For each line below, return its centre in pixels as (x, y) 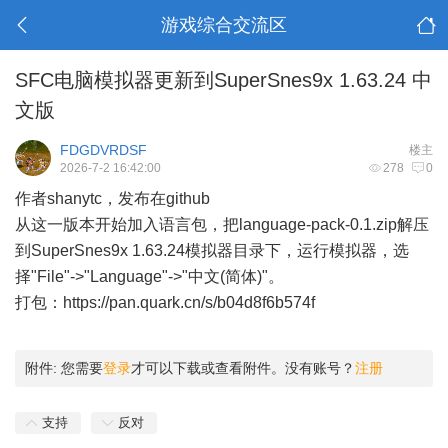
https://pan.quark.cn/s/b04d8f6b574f (189, 302)
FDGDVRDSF (103, 150)
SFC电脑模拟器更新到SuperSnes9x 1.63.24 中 (223, 80)
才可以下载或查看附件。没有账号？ (243, 368)
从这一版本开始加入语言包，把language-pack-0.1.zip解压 (222, 224)
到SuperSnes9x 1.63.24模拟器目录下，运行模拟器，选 (212, 250)
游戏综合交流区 (223, 25)
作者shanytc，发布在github (112, 198)
